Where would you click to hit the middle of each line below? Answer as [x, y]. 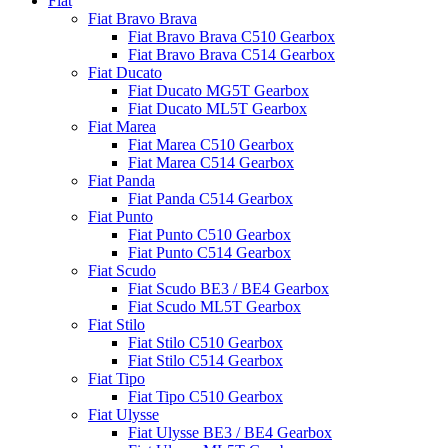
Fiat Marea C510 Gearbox [211, 144]
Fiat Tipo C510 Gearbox [205, 396]
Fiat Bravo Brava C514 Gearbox [231, 54]
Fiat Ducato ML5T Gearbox [217, 108]
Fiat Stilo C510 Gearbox [205, 342]
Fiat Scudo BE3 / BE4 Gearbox [228, 288]
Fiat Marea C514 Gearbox [211, 162]
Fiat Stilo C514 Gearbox [205, 360]
